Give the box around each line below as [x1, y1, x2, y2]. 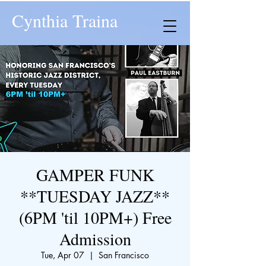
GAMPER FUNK [36, 163, 154, 186]
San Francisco [99, 249, 149, 261]
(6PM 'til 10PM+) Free [18, 206, 172, 229]
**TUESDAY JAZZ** [20, 185, 170, 207]
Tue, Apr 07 [41, 249, 84, 261]
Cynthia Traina [12, 8, 118, 32]
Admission [59, 227, 131, 250]
